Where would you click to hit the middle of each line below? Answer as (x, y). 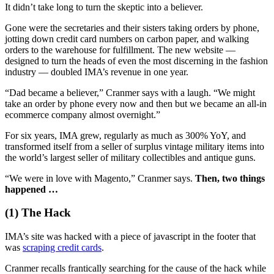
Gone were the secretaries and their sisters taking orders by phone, (132, 28)
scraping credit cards (62, 248)
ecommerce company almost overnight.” (83, 114)
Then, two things (230, 178)
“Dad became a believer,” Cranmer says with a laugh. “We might (130, 92)
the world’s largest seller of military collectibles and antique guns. (130, 157)
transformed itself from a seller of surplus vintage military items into (135, 146)
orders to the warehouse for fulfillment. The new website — (120, 50)
